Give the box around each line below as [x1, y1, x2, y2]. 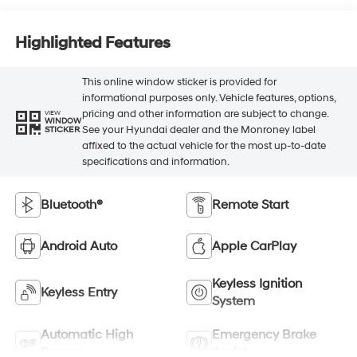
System [212, 292, 255, 309]
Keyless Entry [40, 284, 117, 300]
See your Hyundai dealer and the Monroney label [81, 123, 316, 136]
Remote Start [212, 196, 288, 213]
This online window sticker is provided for [81, 75, 277, 88]
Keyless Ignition [212, 275, 302, 292]
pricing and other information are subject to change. [81, 107, 328, 120]
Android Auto [40, 237, 117, 254]
